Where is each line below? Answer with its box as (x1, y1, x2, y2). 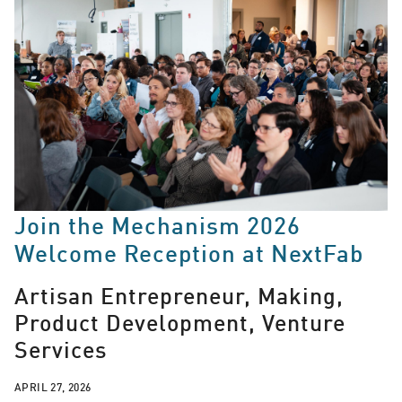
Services (14, 335, 107, 364)
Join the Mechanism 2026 (14, 209, 301, 240)
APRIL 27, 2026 (14, 379, 92, 394)
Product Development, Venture (14, 308, 345, 337)
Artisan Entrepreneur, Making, (14, 281, 344, 310)
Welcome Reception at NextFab (14, 237, 363, 267)
